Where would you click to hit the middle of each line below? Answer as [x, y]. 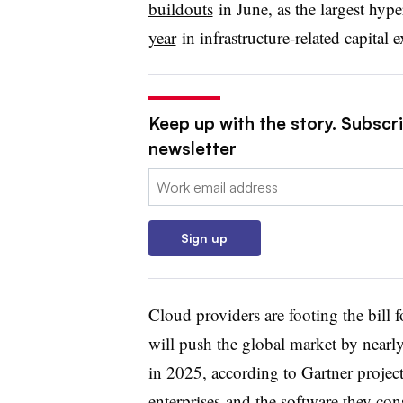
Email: [166, 179]
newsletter [192, 148]
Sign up [204, 237]
